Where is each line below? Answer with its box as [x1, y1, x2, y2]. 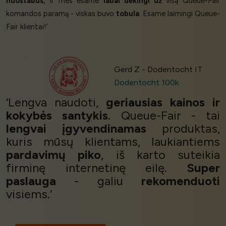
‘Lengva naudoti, [6, 95, 106, 110]
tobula [116, 9, 139, 18]
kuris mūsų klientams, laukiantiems [6, 134, 220, 149]
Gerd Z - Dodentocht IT [114, 65, 203, 75]
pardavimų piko [6, 147, 101, 162]
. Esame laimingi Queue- [139, 9, 220, 18]
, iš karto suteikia [101, 147, 220, 162]
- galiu [56, 174, 141, 189]
